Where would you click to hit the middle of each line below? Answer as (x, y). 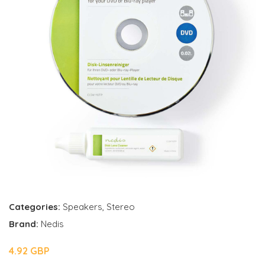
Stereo (121, 207)
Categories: (35, 207)
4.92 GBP (29, 251)
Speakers (83, 207)
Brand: (25, 224)
